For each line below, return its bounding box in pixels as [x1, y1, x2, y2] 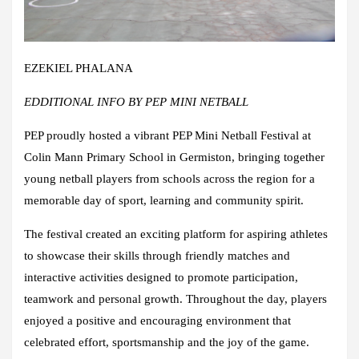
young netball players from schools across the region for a [24, 172, 315, 186]
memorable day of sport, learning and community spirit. [24, 194, 304, 208]
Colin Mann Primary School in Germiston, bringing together [24, 151, 325, 164]
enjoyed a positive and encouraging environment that [24, 314, 291, 328]
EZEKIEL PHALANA [24, 62, 133, 75]
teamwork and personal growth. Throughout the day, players [24, 292, 327, 306]
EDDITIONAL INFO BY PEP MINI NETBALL [24, 95, 248, 109]
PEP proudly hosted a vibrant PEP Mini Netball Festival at [24, 129, 311, 143]
